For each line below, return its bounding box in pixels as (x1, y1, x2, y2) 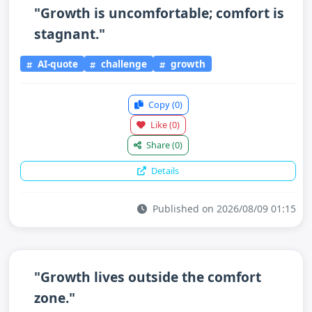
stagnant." (34, 24, 105, 43)
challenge (98, 56, 148, 70)
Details (149, 164, 179, 177)
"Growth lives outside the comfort (34, 267, 261, 286)
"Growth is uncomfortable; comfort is (34, 3, 284, 22)
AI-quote (34, 56, 78, 70)
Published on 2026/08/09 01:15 (150, 201, 296, 215)
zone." (34, 288, 75, 307)
